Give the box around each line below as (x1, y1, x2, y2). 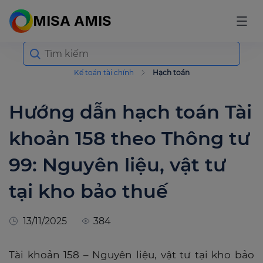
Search (23, 41, 51, 51)
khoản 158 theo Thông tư (9, 127, 250, 150)
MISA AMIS (33, 12, 112, 29)
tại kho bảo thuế (9, 180, 168, 203)
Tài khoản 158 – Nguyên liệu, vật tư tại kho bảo (9, 249, 254, 261)
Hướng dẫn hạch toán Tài (9, 100, 252, 123)
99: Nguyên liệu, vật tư (9, 153, 226, 176)
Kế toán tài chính (73, 68, 134, 77)
